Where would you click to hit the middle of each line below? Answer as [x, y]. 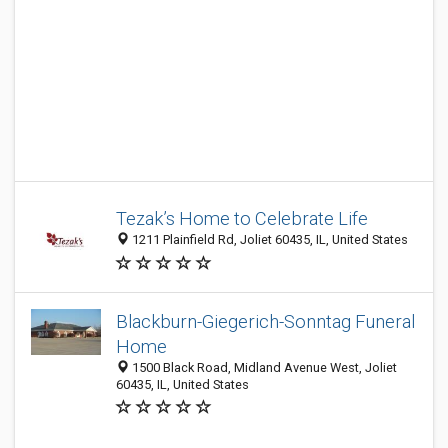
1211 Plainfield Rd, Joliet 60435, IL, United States [268, 240]
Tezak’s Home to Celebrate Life [242, 219]
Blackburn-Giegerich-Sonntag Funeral [265, 321]
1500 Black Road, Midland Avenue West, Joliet [263, 367]
